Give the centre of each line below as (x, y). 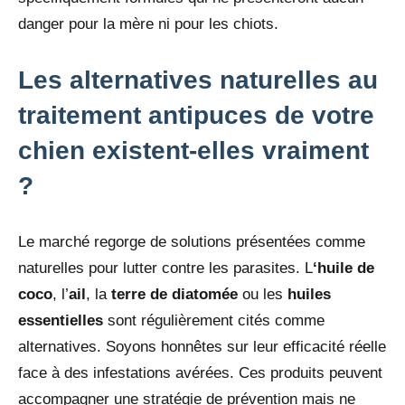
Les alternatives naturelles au (198, 80)
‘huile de (344, 268)
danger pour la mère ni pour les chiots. (148, 24)
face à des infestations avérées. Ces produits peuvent (200, 373)
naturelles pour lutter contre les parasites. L (165, 268)
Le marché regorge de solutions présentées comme (192, 242)
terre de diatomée (172, 295)
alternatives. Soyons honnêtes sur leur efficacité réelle (202, 347)
